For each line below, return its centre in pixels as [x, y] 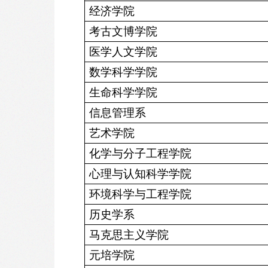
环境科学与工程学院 [140, 194]
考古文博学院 [123, 31]
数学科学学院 [123, 72]
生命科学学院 [123, 92]
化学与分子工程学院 [140, 153]
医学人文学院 [123, 51]
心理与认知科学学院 [140, 173]
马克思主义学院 [129, 234]
